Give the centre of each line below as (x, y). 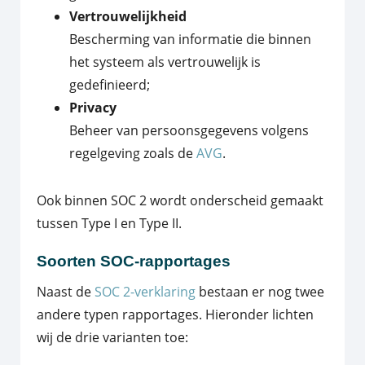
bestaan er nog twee (260, 292)
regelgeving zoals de (133, 153)
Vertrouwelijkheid (128, 16)
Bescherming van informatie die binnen (190, 39)
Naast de (66, 292)
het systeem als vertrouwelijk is (165, 62)
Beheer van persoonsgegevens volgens (189, 130)
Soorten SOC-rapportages (134, 261)
